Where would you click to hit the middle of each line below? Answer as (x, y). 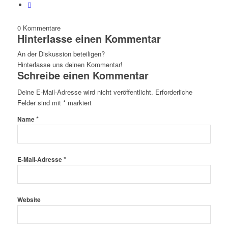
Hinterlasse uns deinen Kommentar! (70, 65)
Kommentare (41, 28)
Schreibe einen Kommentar (83, 75)
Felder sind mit (40, 103)
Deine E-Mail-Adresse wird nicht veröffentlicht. (85, 92)
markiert (78, 103)
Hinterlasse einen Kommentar (89, 39)
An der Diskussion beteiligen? (61, 54)
